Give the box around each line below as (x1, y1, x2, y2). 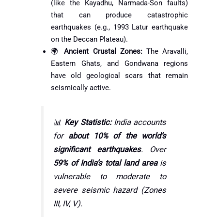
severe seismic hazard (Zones (53, 186, 167, 195)
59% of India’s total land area (53, 158, 157, 168)
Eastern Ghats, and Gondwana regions (51, 59, 188, 68)
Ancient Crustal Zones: (64, 47, 142, 56)
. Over (141, 145, 167, 155)
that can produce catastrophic (51, 11, 188, 20)
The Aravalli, (142, 47, 188, 56)
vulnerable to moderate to (53, 172, 167, 182)
